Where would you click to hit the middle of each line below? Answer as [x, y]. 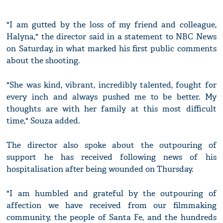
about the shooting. [43, 61]
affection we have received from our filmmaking [111, 206]
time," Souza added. [43, 121]
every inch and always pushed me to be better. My [111, 97]
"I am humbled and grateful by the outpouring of [111, 194]
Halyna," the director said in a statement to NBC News [111, 37]
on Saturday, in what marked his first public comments [111, 49]
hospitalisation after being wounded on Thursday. [100, 169]
